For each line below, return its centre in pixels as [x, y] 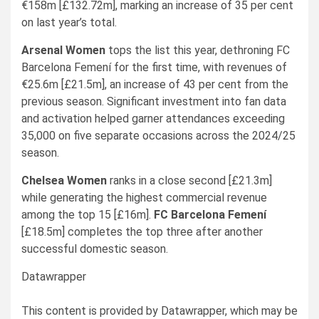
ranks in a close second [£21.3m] [189, 181]
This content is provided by [91, 311]
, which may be [261, 311]
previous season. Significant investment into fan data [154, 101]
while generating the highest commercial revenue [144, 198]
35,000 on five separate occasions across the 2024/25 [158, 136]
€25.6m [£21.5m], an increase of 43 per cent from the [155, 84]
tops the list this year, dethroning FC [198, 50]
